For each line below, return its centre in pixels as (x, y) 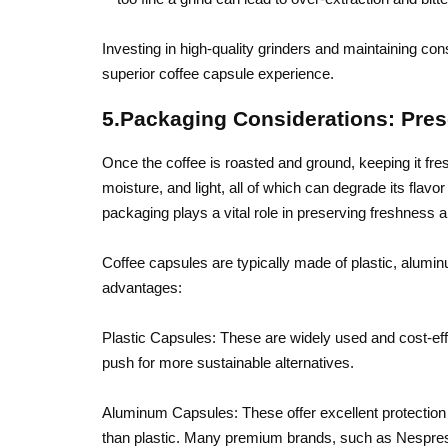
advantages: (142, 287)
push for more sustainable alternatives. (228, 362)
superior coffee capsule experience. (218, 73)
